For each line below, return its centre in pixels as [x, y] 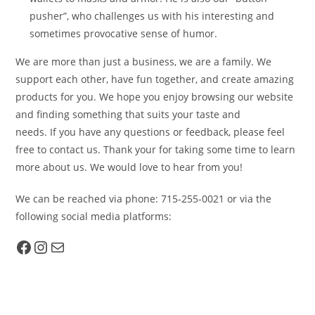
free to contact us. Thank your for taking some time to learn [156, 149]
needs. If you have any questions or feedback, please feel [150, 131]
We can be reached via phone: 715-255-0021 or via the [144, 198]
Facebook [37, 246]
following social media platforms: [94, 216]
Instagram [56, 246]
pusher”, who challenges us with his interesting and [152, 15]
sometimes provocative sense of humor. [124, 33]
